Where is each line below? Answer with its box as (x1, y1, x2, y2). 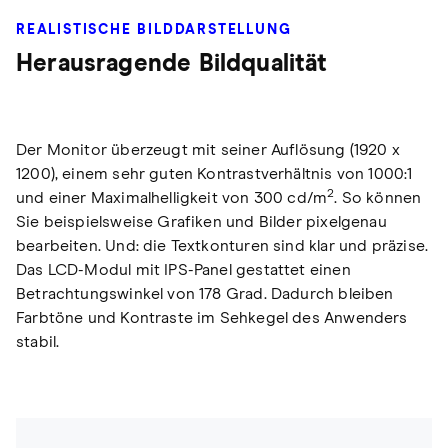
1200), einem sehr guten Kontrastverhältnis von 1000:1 (16, 166, 413, 183)
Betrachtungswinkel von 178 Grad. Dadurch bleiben (16, 286, 394, 303)
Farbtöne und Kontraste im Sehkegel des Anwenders (16, 310, 408, 327)
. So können (334, 190, 422, 207)
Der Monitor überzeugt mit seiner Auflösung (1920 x (16, 142, 400, 159)
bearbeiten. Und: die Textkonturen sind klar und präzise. (16, 238, 429, 255)
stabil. (16, 334, 60, 351)
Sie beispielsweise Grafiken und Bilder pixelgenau (16, 214, 387, 231)
